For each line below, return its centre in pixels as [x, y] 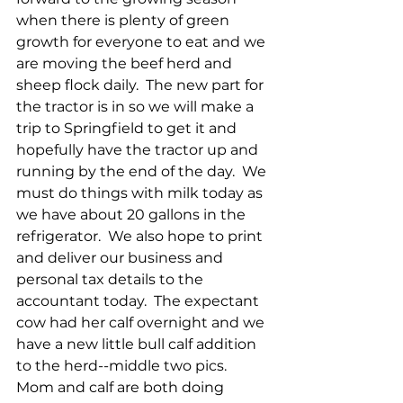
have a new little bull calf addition [138, 345]
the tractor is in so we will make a [137, 107]
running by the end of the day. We [143, 172]
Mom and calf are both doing [122, 388]
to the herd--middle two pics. [125, 366]
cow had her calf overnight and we [142, 323]
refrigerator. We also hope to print [141, 237]
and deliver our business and [121, 258]
